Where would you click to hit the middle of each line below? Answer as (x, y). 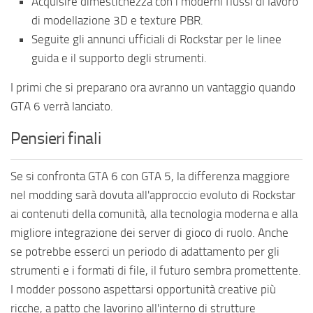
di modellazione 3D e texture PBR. (117, 21)
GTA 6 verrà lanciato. (62, 107)
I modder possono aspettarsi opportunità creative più (143, 290)
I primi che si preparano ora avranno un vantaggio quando (153, 88)
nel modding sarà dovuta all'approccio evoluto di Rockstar (153, 195)
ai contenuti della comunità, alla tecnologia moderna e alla (154, 214)
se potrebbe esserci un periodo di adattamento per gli (145, 252)
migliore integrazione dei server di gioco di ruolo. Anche (150, 233)
